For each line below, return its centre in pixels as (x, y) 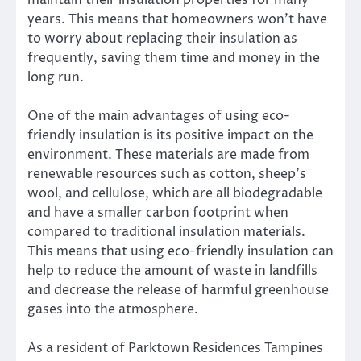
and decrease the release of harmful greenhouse (178, 290)
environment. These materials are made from (168, 154)
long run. (56, 77)
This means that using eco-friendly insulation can (180, 251)
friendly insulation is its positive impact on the (170, 135)
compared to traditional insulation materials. (166, 232)
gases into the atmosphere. (113, 309)
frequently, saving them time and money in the (174, 58)
